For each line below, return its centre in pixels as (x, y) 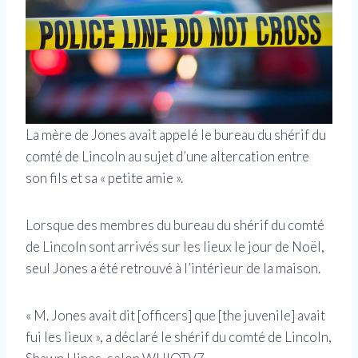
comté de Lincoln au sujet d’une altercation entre (167, 157)
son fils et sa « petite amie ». (104, 178)
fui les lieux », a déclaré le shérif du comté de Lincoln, (179, 337)
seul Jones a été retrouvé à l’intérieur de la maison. (173, 268)
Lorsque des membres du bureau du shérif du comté (175, 225)
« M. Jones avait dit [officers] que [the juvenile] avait (175, 316)
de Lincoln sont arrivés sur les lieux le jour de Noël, (175, 247)
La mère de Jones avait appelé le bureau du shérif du (176, 135)
